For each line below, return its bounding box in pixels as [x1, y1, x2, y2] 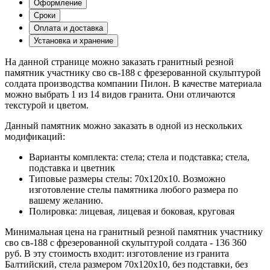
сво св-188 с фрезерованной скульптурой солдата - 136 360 [5, 237, 246, 248]
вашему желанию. [29, 195, 103, 206]
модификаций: [5, 131, 65, 142]
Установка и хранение [34, 36, 113, 45]
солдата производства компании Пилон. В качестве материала [5, 78, 262, 89]
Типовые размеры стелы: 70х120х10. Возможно [29, 173, 225, 184]
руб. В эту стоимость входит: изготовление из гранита [5, 248, 229, 259]
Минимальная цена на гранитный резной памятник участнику [5, 226, 263, 237]
